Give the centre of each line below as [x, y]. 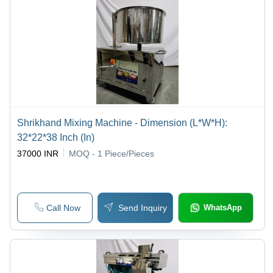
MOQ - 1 [86, 154]
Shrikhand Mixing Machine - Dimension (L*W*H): [122, 123]
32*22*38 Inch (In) [56, 138]
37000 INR [38, 154]
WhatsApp [223, 207]
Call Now [64, 207]
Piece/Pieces [130, 154]
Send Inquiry [143, 207]
